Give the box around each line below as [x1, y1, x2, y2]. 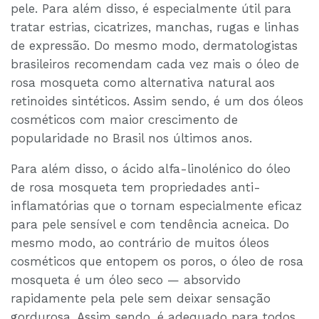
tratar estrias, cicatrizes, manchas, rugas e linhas [11, 20, 299, 35]
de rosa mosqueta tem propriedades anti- [11, 180, 261, 195]
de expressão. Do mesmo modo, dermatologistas [11, 38, 298, 53]
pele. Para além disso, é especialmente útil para [11, 1, 291, 16]
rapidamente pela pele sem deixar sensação [11, 291, 271, 306]
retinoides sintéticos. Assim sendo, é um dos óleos [11, 94, 303, 109]
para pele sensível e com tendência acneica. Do [11, 217, 289, 232]
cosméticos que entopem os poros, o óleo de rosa [11, 254, 303, 269]
